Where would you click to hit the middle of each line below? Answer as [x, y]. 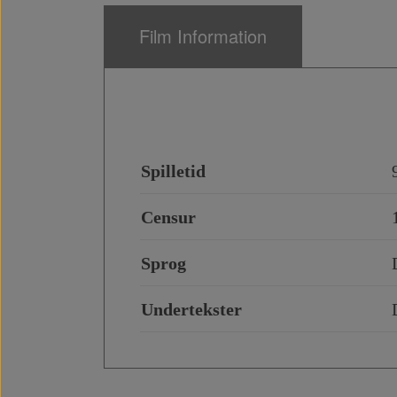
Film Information [203, 36]
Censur [168, 217]
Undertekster [191, 309]
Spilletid [173, 171]
